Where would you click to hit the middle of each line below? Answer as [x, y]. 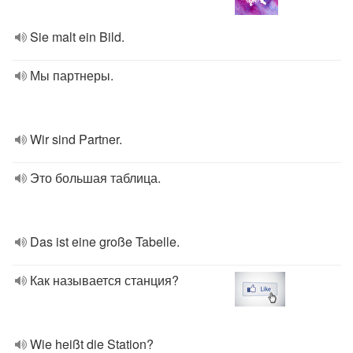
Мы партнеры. [72, 75]
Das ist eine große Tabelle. [105, 242]
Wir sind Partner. [76, 139]
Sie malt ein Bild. [77, 37]
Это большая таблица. [95, 178]
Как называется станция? [104, 280]
